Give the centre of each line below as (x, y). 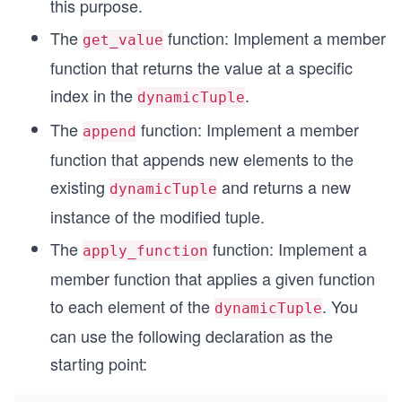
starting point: (99, 363)
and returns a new (284, 187)
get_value (123, 40)
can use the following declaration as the (192, 336)
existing (80, 187)
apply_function (145, 251)
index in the (94, 95)
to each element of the (132, 306)
